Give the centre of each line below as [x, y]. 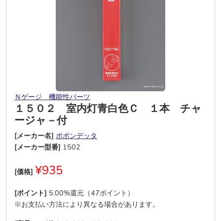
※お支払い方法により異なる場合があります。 [87, 204]
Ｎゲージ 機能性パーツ [52, 97]
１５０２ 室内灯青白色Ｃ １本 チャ [108, 109]
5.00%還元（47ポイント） [92, 193]
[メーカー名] [34, 136]
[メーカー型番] [37, 147]
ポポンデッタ [76, 136]
